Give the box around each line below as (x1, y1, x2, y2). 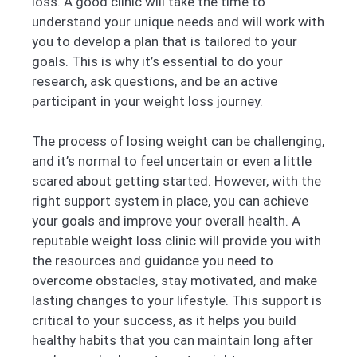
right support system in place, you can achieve (32, 193, 308, 210)
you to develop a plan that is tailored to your (32, 33, 297, 49)
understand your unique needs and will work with (32, 13, 324, 29)
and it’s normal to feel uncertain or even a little (32, 153, 312, 170)
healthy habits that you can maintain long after (32, 332, 313, 349)
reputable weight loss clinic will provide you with (32, 233, 321, 249)
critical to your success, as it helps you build (32, 312, 296, 329)
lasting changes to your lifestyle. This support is (32, 292, 322, 309)
